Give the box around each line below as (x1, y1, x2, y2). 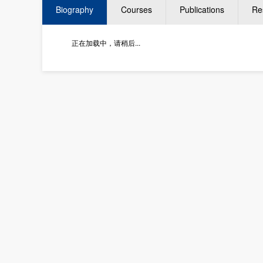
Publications (180, 4, 224, 15)
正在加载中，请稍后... (72, 38, 140, 48)
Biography (56, 4, 93, 15)
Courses (121, 4, 152, 15)
